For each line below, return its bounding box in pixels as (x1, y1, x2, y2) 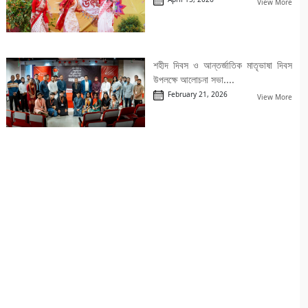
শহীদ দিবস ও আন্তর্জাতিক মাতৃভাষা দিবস (153, 58, 293, 72)
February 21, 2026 (163, 89, 228, 100)
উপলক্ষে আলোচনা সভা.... (153, 73, 234, 87)
